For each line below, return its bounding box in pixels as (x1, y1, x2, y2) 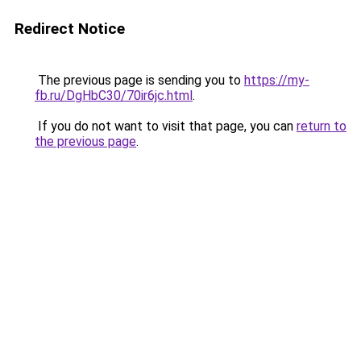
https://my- (244, 73, 309, 88)
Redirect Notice (15, 19, 125, 38)
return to (297, 118, 346, 134)
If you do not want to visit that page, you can (35, 118, 297, 134)
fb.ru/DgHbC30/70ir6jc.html (35, 88, 193, 103)
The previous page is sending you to (35, 73, 244, 88)
